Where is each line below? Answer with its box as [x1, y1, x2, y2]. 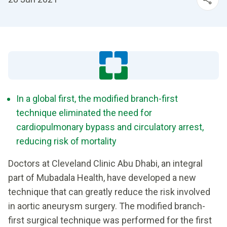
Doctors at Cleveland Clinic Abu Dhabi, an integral [8, 158, 203, 169]
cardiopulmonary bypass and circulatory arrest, [16, 122, 204, 132]
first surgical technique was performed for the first [8, 215, 212, 225]
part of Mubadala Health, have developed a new [8, 172, 196, 183]
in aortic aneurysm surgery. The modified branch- [8, 201, 205, 211]
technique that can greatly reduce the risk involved [8, 186, 210, 197]
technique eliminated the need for [16, 107, 152, 118]
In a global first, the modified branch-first [16, 93, 178, 104]
